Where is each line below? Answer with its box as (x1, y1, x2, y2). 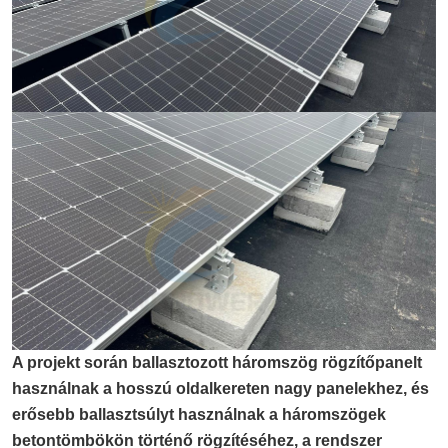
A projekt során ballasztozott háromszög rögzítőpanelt (12, 354, 422, 372)
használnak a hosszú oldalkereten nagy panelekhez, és (12, 380, 429, 398)
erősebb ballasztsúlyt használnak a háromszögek (12, 406, 386, 424)
